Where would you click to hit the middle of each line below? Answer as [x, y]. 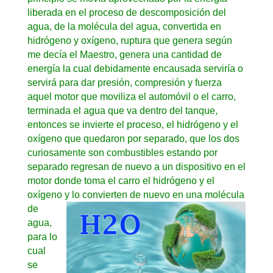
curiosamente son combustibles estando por [122, 152]
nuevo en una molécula [193, 194]
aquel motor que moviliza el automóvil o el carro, [131, 96]
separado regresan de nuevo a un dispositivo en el [136, 166]
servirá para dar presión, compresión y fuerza [124, 82]
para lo [42, 236]
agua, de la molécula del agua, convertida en [124, 26]
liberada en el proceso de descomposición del [126, 12]
